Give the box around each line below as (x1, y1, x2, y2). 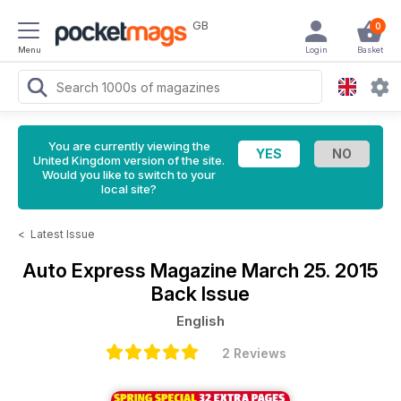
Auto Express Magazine (22, 259, 242, 282)
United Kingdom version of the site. (33, 153, 225, 167)
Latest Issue (30, 227, 95, 241)
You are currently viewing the (47, 139, 210, 153)
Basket (356, 45, 383, 55)
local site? (101, 182, 157, 196)
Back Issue (151, 282, 250, 305)
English (176, 312, 225, 329)
